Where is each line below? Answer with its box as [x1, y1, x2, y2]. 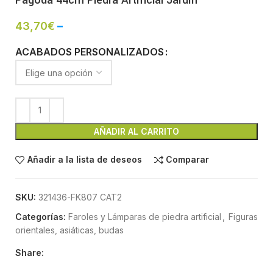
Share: [15, 247, 44, 258]
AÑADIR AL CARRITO [94, 126, 179, 136]
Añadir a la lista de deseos [27, 154, 142, 165]
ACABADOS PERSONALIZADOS [15, 46, 164, 58]
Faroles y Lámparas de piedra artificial [68, 211, 221, 222]
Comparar [166, 154, 210, 165]
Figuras [229, 211, 258, 222]
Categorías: [15, 211, 66, 222]
